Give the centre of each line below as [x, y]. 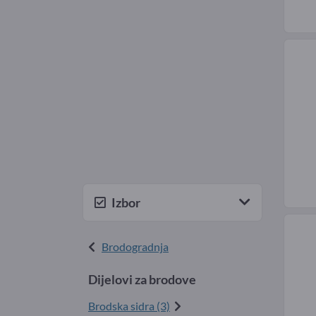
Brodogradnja [135, 246]
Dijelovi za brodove [142, 279]
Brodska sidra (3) [129, 305]
